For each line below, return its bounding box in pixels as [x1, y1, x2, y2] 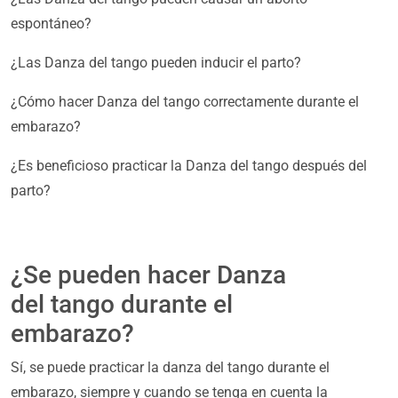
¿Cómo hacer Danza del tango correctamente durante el [11, 93, 359, 111]
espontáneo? [11, 15, 92, 33]
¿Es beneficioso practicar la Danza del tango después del [11, 157, 367, 175]
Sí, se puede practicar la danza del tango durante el [11, 359, 330, 377]
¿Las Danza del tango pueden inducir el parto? [11, 54, 301, 72]
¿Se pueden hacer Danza [11, 260, 286, 291]
